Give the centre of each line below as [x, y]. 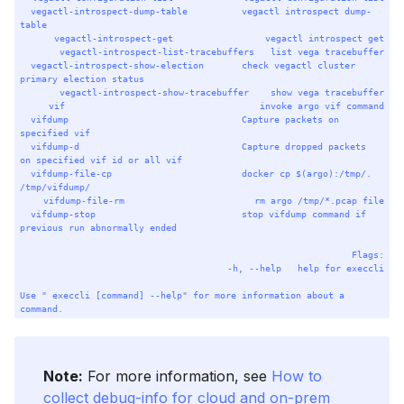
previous [42, 227]
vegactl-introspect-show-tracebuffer [154, 92]
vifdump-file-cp [72, 173]
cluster [337, 64]
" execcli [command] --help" [115, 294]
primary [39, 78]
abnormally [118, 227]
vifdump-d [55, 146]
